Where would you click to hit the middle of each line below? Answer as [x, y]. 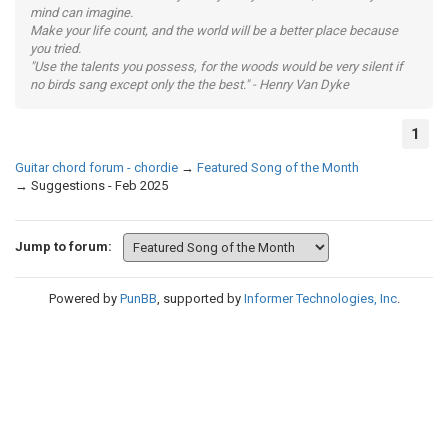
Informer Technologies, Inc [320, 298]
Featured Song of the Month [278, 167]
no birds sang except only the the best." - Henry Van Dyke [189, 84]
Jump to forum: [63, 246]
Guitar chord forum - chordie [96, 167]
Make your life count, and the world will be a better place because [214, 30]
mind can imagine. [81, 12]
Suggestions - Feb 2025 [99, 185]
